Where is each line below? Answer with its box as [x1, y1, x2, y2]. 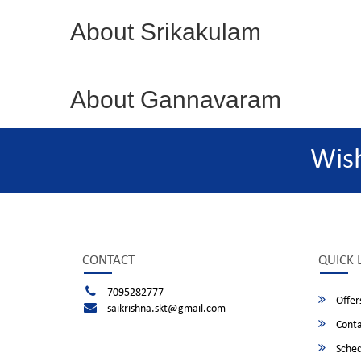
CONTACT [82, 254, 135, 268]
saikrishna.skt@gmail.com [106, 303, 226, 315]
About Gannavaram [70, 86, 281, 113]
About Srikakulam [70, 19, 261, 45]
